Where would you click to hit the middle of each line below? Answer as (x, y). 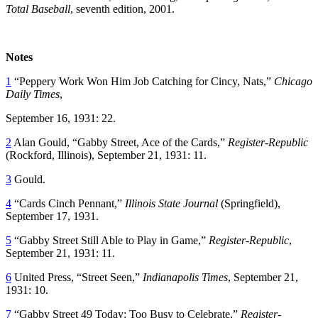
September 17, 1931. (52, 216)
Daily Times (33, 94)
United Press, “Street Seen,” (77, 277)
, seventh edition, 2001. (122, 9)
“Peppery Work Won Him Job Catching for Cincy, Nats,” (143, 81)
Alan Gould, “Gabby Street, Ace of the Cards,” (120, 142)
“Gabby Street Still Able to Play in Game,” (110, 240)
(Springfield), (251, 203)
